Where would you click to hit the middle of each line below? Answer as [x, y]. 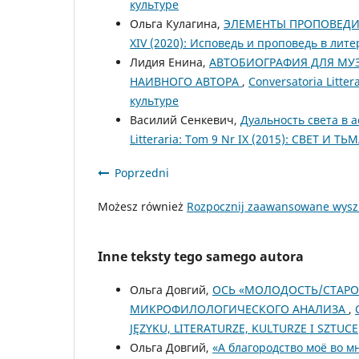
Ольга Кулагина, [177, 24]
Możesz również [142, 207]
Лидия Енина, [169, 63]
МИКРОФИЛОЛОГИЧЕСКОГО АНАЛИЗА [239, 309]
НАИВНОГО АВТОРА [186, 82]
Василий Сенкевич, [185, 120]
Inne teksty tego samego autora [201, 257]
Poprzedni [142, 173]
